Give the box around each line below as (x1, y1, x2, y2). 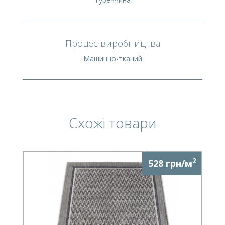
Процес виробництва (65, 37, 160, 49)
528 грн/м (148, 157, 192, 169)
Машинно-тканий (83, 53, 142, 63)
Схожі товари (68, 113, 157, 132)
